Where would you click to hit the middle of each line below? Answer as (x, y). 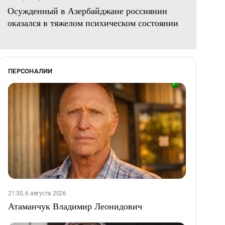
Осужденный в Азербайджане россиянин (87, 11)
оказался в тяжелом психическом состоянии (93, 23)
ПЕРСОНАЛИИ (30, 71)
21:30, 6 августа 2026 (37, 194)
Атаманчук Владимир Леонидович (75, 206)
